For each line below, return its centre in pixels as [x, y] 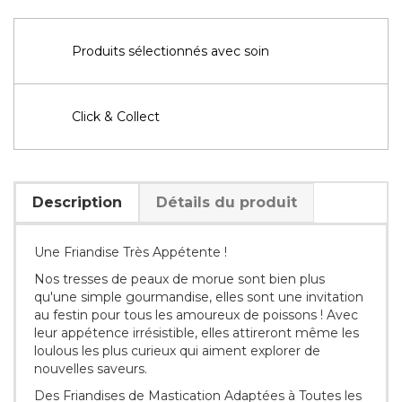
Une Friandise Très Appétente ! [131, 252]
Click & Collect [116, 116]
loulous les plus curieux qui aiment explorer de [177, 350]
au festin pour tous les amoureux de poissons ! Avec [196, 315]
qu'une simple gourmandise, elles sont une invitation [199, 297]
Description [77, 202]
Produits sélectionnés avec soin [170, 51]
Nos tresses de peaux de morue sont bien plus [179, 279]
